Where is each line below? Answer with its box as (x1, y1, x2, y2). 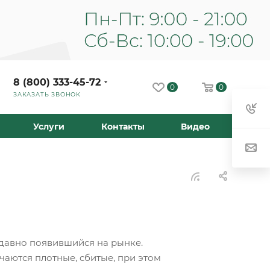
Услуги (33, 121, 64, 132)
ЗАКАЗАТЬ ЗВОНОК (13, 90, 81, 98)
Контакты (101, 121, 145, 132)
